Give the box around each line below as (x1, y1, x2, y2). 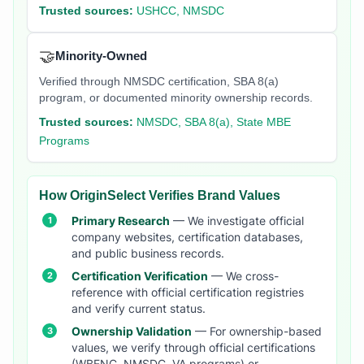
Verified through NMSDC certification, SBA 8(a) (39, 76, 279, 89)
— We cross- (208, 270, 279, 284)
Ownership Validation (71, 325, 192, 339)
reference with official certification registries (71, 286, 304, 300)
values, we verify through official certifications (71, 341, 315, 355)
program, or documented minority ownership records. (39, 92, 313, 105)
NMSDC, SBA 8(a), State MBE (136, 116, 291, 129)
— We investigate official (170, 214, 304, 228)
